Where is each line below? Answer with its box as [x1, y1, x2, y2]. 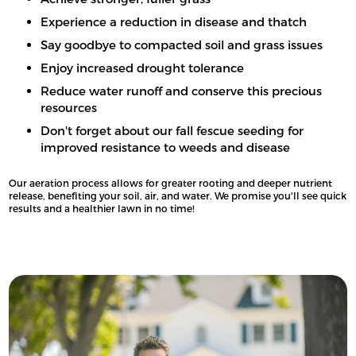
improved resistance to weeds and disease [41, 139, 291, 154]
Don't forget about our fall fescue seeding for [41, 122, 304, 137]
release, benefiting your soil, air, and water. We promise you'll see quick [9, 189, 347, 201]
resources [41, 99, 98, 114]
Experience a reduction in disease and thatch [41, 14, 308, 29]
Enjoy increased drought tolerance [41, 60, 245, 75]
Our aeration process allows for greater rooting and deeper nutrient [9, 176, 333, 188]
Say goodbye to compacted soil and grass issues [41, 37, 323, 52]
